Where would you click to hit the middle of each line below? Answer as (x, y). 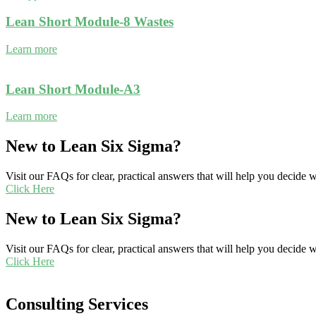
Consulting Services (77, 304)
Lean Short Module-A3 (73, 89)
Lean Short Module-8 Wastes (90, 22)
